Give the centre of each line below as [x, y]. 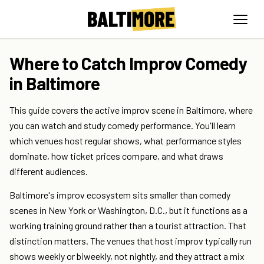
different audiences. [49, 171]
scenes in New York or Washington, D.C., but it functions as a [128, 210]
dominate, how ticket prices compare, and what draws [116, 156]
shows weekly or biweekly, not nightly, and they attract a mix [127, 256]
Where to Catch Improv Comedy [128, 63]
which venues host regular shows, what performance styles [126, 141]
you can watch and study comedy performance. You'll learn [123, 126]
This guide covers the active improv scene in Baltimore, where [131, 110]
